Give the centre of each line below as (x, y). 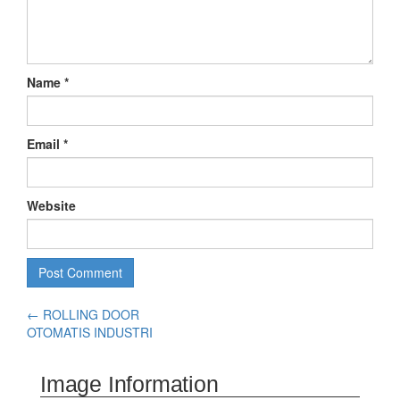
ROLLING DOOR (89, 314)
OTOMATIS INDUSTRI (90, 332)
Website (51, 205)
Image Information (129, 383)
